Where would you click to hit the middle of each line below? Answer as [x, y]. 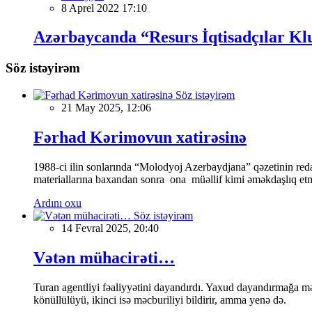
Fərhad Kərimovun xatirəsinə [140, 137]
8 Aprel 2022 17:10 [104, 8]
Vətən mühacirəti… [104, 257]
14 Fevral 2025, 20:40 [110, 228]
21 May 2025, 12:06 [106, 108]
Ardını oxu [57, 203]
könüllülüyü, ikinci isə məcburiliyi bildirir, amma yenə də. [160, 299]
